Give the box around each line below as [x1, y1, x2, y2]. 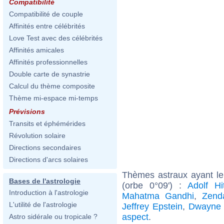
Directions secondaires [9, 143, 81, 151]
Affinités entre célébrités [9, 22, 85, 30]
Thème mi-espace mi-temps [9, 94, 98, 102]
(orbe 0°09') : [122, 180, 187, 190]
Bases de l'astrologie [9, 177, 80, 185]
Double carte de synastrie [9, 70, 90, 78]
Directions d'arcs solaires [9, 155, 88, 163]
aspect [122, 211, 148, 222]
